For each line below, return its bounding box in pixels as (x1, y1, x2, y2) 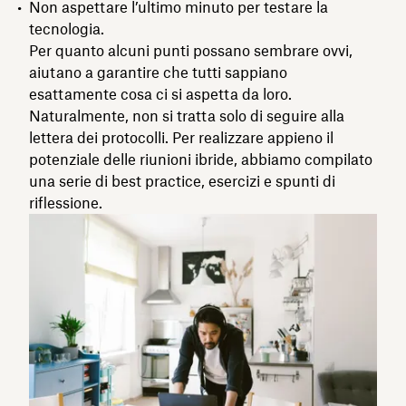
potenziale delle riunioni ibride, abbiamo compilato (29, 150, 372, 169)
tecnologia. (29, 19, 104, 38)
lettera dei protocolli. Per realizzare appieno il (29, 128, 333, 147)
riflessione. (29, 193, 102, 212)
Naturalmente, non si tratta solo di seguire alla (29, 106, 344, 125)
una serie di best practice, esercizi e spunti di (29, 171, 335, 190)
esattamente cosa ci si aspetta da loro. (29, 84, 292, 103)
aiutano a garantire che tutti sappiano (29, 63, 287, 82)
